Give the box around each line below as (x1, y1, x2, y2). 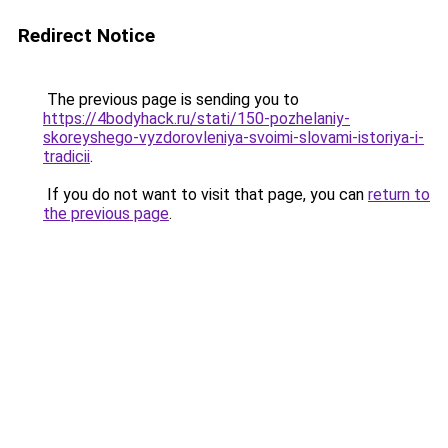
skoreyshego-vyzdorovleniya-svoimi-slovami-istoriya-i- (43, 128, 424, 147)
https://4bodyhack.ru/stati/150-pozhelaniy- (43, 109, 350, 128)
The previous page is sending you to (43, 90, 299, 109)
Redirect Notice (18, 24, 155, 47)
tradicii (43, 147, 90, 166)
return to (368, 185, 430, 204)
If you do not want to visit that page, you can (43, 185, 368, 204)
